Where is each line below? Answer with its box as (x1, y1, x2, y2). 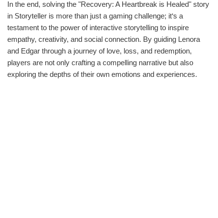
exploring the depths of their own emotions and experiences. (7, 70, 197, 78)
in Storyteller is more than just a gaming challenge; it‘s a (7, 11, 183, 20)
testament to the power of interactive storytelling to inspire (7, 23, 189, 32)
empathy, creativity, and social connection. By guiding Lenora (7, 35, 200, 43)
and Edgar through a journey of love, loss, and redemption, (7, 46, 192, 55)
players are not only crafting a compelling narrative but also (7, 58, 193, 67)
